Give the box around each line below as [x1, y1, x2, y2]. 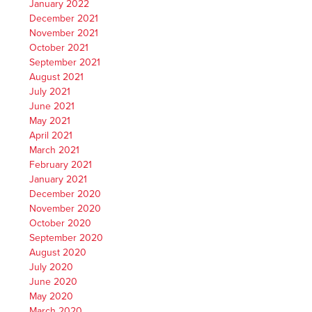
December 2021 [29, 12, 99, 24]
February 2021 [29, 158, 93, 171]
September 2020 [29, 231, 104, 244]
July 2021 [29, 85, 71, 97]
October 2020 [29, 217, 92, 229]
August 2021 [29, 70, 84, 83]
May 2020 [29, 290, 74, 302]
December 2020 [29, 187, 102, 200]
